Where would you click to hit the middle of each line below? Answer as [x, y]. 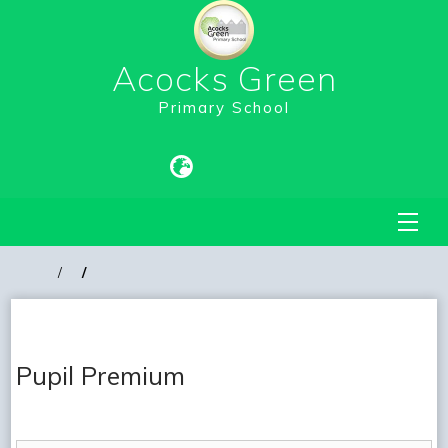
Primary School [224, 107]
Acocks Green [224, 78]
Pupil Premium [101, 375]
